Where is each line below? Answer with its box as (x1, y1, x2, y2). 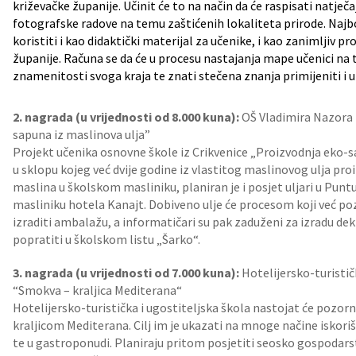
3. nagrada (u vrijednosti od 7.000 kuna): (13, 265, 239, 281)
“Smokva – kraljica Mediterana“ (13, 282, 182, 298)
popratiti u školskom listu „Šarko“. (13, 231, 200, 247)
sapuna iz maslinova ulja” (13, 126, 150, 142)
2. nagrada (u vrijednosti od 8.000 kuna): (13, 109, 239, 125)
